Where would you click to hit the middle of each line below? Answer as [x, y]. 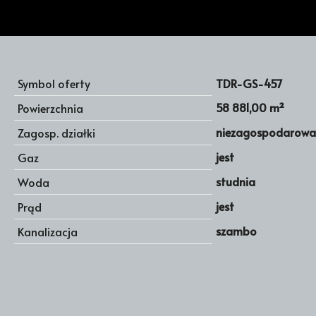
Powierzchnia [50, 108]
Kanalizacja [48, 231]
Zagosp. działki [56, 133]
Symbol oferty [54, 83]
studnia [236, 181]
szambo [236, 231]
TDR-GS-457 [249, 83]
